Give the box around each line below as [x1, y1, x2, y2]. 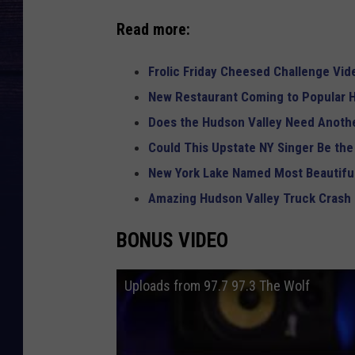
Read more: [116, 20, 190, 39]
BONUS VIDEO [116, 227, 228, 252]
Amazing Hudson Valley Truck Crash [148, 189, 351, 206]
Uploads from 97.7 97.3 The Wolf [124, 277, 310, 295]
